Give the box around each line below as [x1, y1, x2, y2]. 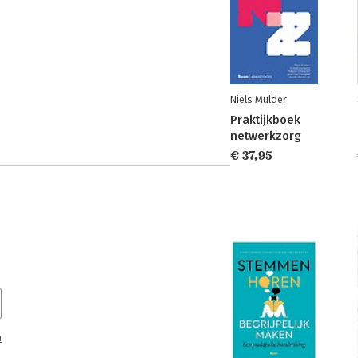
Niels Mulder [230, 93, 287, 105]
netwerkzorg [230, 129, 301, 143]
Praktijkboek [230, 113, 300, 127]
